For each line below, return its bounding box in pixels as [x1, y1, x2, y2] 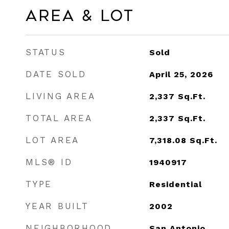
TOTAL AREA [26, 113, 93, 123]
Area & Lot [26, 7, 134, 25]
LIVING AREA [26, 91, 96, 101]
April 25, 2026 [149, 70, 213, 79]
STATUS [26, 47, 66, 57]
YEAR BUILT [26, 201, 89, 211]
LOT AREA [26, 135, 79, 145]
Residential [149, 179, 202, 189]
